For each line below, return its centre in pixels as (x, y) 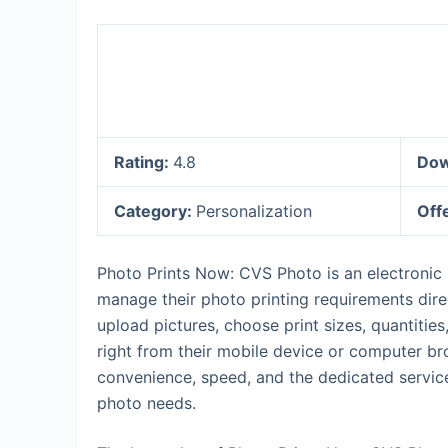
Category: (155, 211)
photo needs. (146, 403)
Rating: (144, 162)
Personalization (254, 211)
